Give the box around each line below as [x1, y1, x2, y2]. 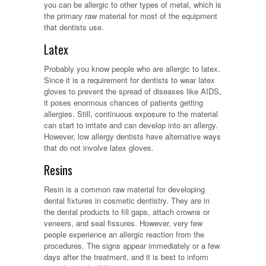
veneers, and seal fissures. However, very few [44, 217, 202, 229]
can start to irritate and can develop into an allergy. [44, 119, 218, 131]
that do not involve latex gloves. [44, 142, 154, 154]
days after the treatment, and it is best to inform [44, 251, 208, 263]
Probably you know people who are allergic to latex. [44, 63, 220, 75]
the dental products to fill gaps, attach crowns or [44, 206, 210, 218]
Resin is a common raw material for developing [44, 183, 205, 195]
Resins [44, 161, 72, 179]
